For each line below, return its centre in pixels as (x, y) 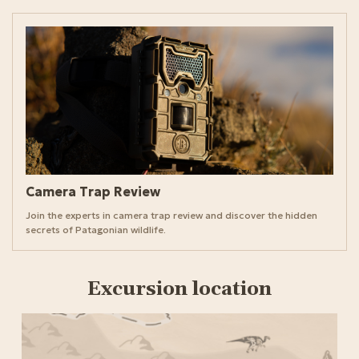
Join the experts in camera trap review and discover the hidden (171, 216)
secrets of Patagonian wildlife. (96, 230)
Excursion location (179, 290)
